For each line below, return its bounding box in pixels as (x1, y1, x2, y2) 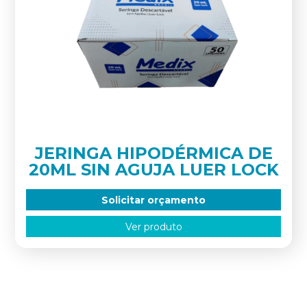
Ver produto (125, 220, 182, 233)
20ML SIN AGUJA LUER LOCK (28, 160, 279, 180)
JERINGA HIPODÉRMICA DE (34, 143, 273, 163)
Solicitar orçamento (101, 193, 206, 206)
